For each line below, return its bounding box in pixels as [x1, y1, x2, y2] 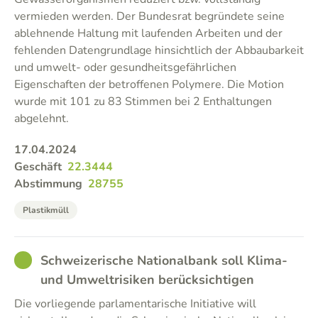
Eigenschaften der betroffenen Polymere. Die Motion [14, 77, 284, 92]
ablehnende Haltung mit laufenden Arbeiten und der [14, 26, 283, 41]
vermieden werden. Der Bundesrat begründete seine [14, 9, 285, 24]
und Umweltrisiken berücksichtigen [40, 271, 254, 288]
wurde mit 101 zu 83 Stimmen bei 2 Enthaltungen [14, 94, 272, 109]
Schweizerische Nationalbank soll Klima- [40, 252, 287, 269]
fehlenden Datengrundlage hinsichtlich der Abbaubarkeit [14, 43, 304, 58]
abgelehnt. [14, 111, 69, 126]
